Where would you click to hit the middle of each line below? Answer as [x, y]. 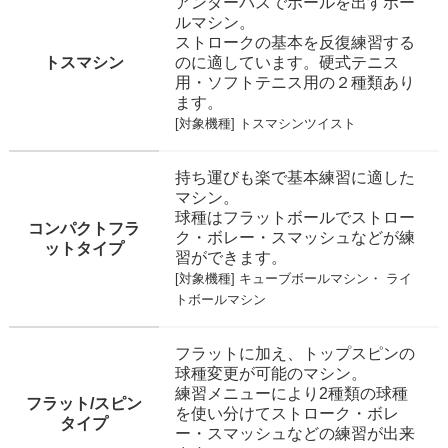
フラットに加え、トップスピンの [294, 353]
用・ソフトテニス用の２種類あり [294, 82]
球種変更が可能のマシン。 [270, 373]
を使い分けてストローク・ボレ [286, 413]
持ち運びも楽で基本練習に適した [294, 177]
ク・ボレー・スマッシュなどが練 [294, 237]
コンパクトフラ [83, 228]
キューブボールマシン [303, 278]
